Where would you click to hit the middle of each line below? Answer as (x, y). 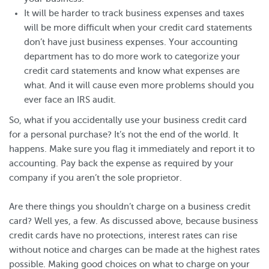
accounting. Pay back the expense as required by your (121, 163)
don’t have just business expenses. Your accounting (131, 42)
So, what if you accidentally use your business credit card (128, 120)
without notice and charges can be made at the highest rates (134, 250)
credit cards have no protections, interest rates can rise (123, 235)
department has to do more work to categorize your (132, 56)
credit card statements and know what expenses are (132, 71)
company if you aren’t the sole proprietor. (95, 178)
